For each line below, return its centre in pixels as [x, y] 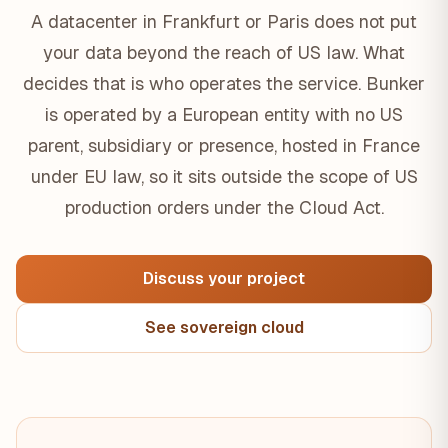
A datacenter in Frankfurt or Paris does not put [224, 21]
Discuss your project [224, 278]
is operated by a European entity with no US [224, 114]
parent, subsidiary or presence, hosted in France [224, 145]
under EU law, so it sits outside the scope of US [224, 176]
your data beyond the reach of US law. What [224, 52]
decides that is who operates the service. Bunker [224, 83]
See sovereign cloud [224, 327]
